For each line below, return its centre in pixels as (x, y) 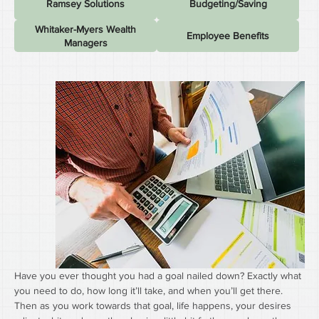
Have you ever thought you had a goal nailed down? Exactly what (159, 276)
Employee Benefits (228, 36)
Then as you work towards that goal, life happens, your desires (154, 306)
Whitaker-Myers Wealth (85, 29)
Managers (85, 42)
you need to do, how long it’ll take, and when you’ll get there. (150, 291)
